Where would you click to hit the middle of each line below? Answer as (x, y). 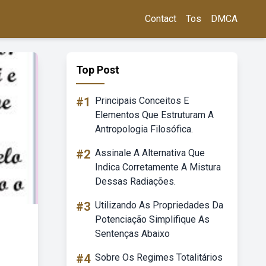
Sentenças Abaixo (132, 234)
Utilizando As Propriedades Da (159, 205)
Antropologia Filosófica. (144, 129)
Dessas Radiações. (135, 181)
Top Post (98, 70)
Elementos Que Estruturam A (154, 115)
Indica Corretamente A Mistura (158, 167)
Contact (161, 19)
